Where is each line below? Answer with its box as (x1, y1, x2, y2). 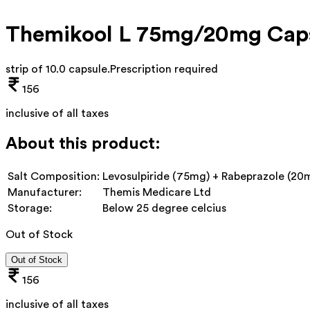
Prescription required (110, 63, 218, 75)
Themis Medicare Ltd (102, 186, 211, 198)
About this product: (6, 135, 161, 152)
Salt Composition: (8, 170, 100, 182)
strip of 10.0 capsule (6, 63, 107, 75)
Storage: (8, 202, 52, 214)
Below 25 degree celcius (102, 202, 226, 214)
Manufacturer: (8, 186, 82, 198)
